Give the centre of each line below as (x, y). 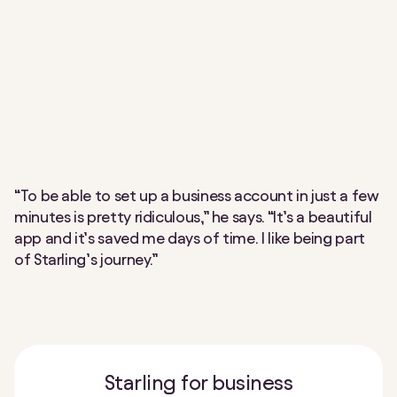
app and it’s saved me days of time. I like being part (190, 237)
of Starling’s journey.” (86, 259)
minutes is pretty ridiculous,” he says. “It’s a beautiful (193, 216)
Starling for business (198, 382)
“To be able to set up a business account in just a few (197, 195)
